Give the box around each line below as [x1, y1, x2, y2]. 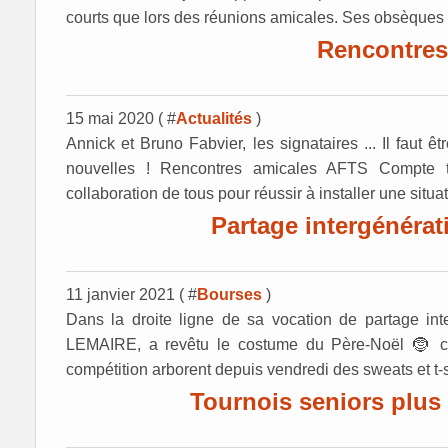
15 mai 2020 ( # [66, 110, 176, 127]
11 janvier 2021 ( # [66, 286, 197, 303]
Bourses [197, 286, 262, 303]
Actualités [176, 110, 252, 127]
